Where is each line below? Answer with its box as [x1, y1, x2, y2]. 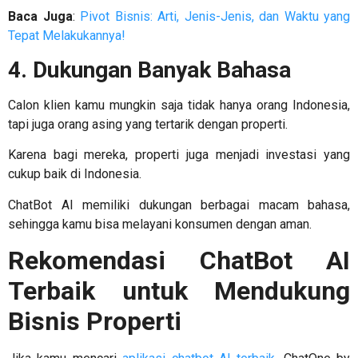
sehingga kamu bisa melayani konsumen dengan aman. [8, 216, 315, 232]
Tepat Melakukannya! [8, 27, 125, 43]
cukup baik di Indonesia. [8, 166, 145, 182]
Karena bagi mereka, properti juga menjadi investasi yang [8, 147, 350, 163]
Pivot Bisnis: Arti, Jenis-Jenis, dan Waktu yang [80, 8, 350, 24]
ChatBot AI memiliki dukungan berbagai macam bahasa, [8, 197, 350, 213]
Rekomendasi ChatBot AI [8, 245, 350, 276]
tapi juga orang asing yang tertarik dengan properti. [8, 117, 291, 133]
